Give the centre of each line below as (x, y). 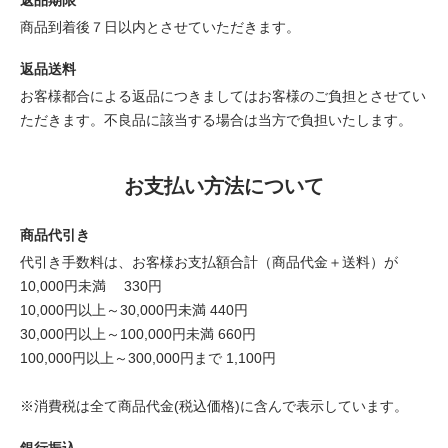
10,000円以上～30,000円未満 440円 (134, 309)
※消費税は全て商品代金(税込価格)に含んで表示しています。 (214, 405)
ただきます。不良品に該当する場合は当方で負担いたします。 (216, 119)
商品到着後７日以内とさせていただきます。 (160, 26)
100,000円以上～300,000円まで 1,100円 (148, 357)
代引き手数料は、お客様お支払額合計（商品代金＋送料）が (209, 261)
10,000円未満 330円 (91, 285)
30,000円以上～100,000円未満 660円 (138, 333)
